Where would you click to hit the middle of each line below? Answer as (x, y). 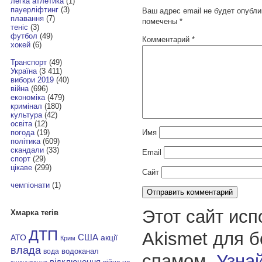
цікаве (21, 168)
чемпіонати (30, 185)
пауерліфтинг (34, 10)
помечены (161, 21)
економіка (27, 98)
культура (26, 115)
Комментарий (167, 39)
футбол (24, 36)
